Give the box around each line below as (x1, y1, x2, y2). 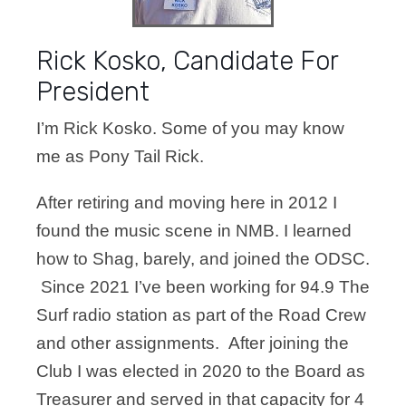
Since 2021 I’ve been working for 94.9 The (36, 277, 370, 296)
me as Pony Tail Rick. (36, 147, 204, 166)
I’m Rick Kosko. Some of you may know (36, 119, 344, 138)
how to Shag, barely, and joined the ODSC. (36, 249, 370, 268)
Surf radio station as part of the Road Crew (36, 305, 366, 324)
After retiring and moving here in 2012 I (36, 193, 337, 212)
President (36, 76, 150, 107)
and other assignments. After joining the (36, 333, 349, 353)
